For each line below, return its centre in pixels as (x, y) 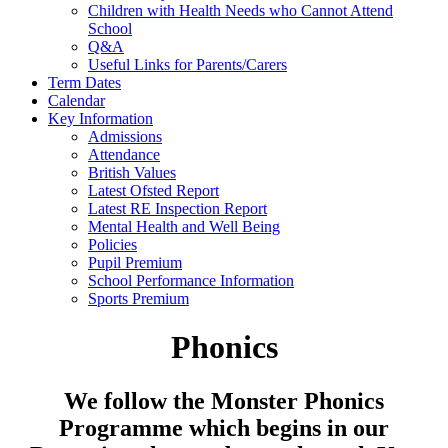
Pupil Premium (135, 262)
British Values (132, 172)
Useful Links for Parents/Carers (187, 64)
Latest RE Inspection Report (177, 208)
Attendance (124, 154)
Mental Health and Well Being (184, 226)
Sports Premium (138, 298)
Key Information (100, 118)
